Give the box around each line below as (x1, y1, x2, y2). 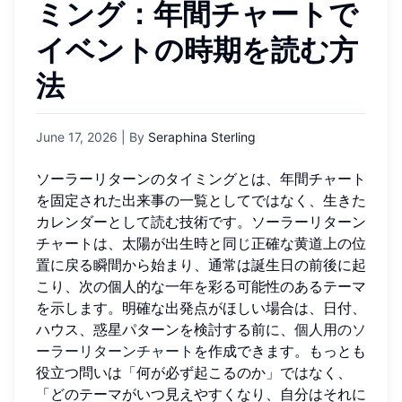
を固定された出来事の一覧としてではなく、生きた (36, 190, 366, 209)
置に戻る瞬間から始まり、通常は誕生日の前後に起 (36, 255, 366, 274)
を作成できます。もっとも (194, 341, 366, 360)
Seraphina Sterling (148, 128, 256, 144)
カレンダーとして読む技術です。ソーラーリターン (36, 212, 366, 231)
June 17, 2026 (36, 128, 118, 144)
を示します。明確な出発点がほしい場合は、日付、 (36, 298, 366, 317)
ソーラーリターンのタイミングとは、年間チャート (36, 169, 366, 188)
